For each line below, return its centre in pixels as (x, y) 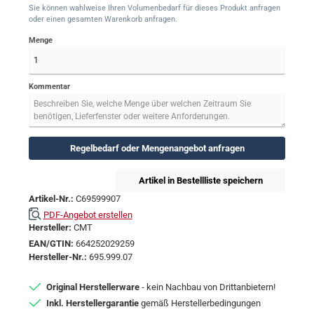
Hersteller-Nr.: (59, 257)
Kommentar (49, 87)
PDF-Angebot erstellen (88, 214)
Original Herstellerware (93, 287)
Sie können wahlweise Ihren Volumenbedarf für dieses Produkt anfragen (155, 8)
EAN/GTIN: (52, 244)
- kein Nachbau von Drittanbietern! (207, 287)
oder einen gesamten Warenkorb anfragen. (103, 19)
